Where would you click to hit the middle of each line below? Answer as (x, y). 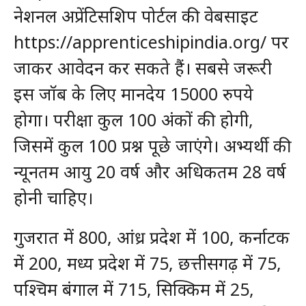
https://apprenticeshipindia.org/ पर (151, 42)
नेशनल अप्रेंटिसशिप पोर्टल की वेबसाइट (136, 16)
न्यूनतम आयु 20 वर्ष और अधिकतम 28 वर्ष (150, 171)
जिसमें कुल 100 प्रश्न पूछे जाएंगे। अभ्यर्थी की (152, 145)
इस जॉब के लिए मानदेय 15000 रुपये (133, 94)
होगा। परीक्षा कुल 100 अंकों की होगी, (133, 120)
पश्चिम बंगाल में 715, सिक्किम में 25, (134, 289)
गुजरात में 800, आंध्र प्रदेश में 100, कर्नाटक (151, 237)
